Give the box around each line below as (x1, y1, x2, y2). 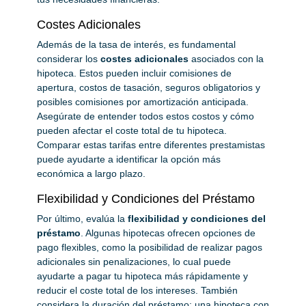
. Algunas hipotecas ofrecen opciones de (81, 227, 255, 238)
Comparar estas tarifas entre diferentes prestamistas (37, 139, 265, 150)
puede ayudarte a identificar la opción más (37, 153, 221, 165)
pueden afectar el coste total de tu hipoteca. (37, 124, 227, 136)
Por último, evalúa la (37, 212, 128, 224)
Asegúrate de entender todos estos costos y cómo (37, 110, 254, 122)
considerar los (37, 53, 100, 64)
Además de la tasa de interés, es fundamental (37, 38, 236, 50)
